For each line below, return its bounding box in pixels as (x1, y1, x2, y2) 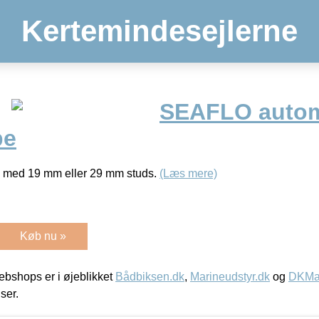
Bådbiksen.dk (115, 270, 184, 283)
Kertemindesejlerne (21, 14, 298, 48)
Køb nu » (20, 229, 66, 242)
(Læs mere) (159, 167, 217, 179)
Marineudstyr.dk (190, 270, 270, 283)
